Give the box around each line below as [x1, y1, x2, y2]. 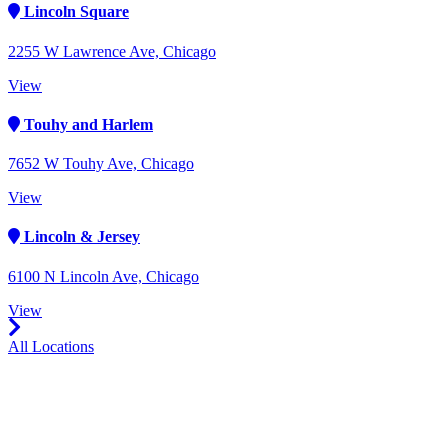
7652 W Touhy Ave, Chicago [8, 155, 194, 173]
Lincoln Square [20, 3, 129, 21]
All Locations [8, 337, 94, 355]
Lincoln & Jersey [20, 228, 140, 246]
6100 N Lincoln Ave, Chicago [8, 267, 199, 285]
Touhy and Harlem [20, 115, 153, 133]
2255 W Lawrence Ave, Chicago [8, 42, 216, 60]
